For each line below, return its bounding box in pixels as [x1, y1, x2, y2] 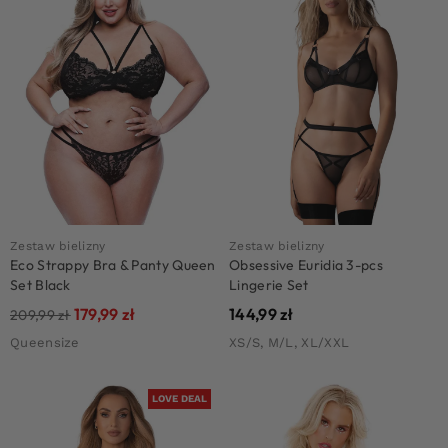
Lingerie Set [229, 276, 309, 295]
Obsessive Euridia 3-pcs [229, 256, 383, 275]
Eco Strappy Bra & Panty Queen [10, 256, 216, 275]
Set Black [10, 276, 71, 295]
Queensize [10, 335, 80, 351]
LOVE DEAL [152, 393, 207, 405]
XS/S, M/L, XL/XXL [229, 335, 350, 351]
